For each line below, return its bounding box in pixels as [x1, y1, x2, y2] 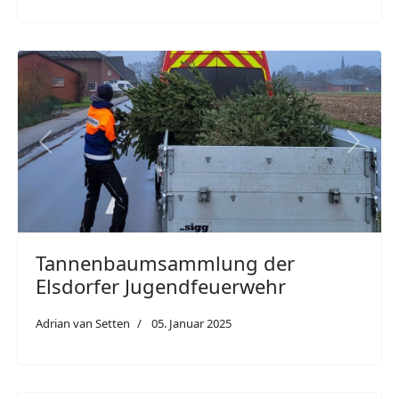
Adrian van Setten [36, 315, 130, 331]
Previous [44, 141, 103, 161]
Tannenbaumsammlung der [36, 249, 295, 276]
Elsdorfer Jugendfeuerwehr [36, 273, 286, 299]
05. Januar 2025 [151, 315, 232, 331]
